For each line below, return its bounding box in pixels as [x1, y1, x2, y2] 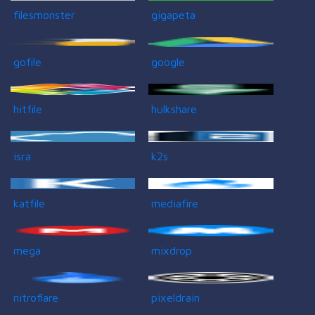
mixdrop [151, 243, 193, 257]
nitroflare [13, 290, 58, 304]
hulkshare [151, 102, 198, 115]
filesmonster [13, 8, 75, 21]
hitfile [13, 102, 42, 115]
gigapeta [151, 8, 196, 21]
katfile [13, 196, 45, 210]
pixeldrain [151, 290, 200, 304]
